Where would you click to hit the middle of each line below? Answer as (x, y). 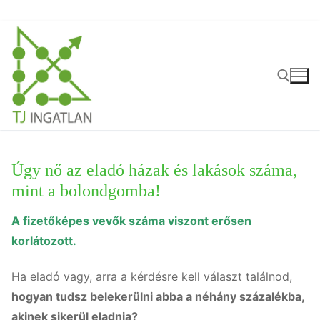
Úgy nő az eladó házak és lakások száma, (154, 170)
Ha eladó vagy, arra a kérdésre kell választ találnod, (152, 277)
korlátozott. (44, 240)
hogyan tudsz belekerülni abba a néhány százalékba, (158, 297)
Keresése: (184, 137)
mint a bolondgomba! (86, 190)
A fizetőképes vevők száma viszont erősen (131, 220)
